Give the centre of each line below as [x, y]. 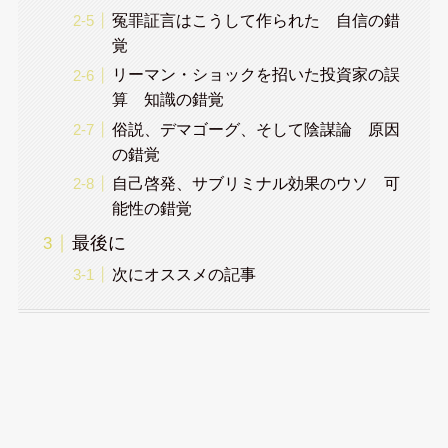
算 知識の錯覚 [167, 99]
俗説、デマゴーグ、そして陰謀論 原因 [255, 128]
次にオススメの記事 [183, 273]
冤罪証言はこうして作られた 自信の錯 [255, 20]
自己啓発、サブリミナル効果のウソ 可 [255, 182]
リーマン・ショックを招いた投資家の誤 [255, 74]
